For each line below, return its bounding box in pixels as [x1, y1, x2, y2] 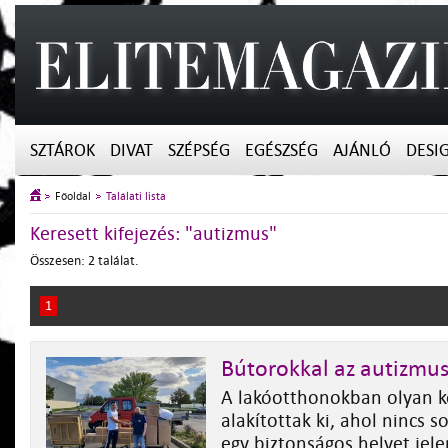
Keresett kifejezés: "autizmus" [30, 223, 277, 245]
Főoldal [55, 190, 91, 203]
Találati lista [106, 190, 166, 203]
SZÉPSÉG [168, 141, 230, 160]
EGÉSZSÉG [245, 141, 318, 160]
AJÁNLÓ [333, 141, 391, 160]
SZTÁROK [30, 141, 95, 160]
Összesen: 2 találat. [30, 253, 139, 268]
